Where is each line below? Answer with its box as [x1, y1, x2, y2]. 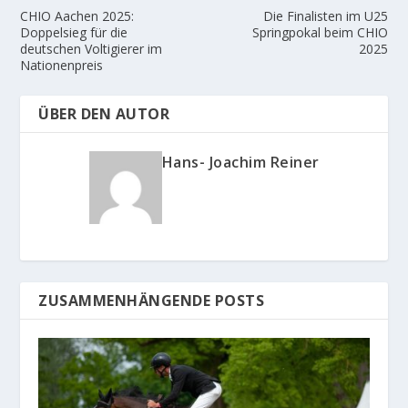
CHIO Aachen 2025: [20, 7, 135, 25]
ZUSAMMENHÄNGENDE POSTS [38, 291, 265, 311]
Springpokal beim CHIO [251, 24, 388, 41]
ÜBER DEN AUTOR [38, 104, 170, 124]
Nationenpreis [20, 56, 104, 74]
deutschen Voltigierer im [20, 40, 163, 57]
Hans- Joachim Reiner [161, 152, 320, 172]
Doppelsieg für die [20, 24, 128, 41]
